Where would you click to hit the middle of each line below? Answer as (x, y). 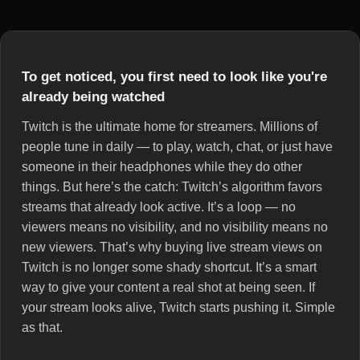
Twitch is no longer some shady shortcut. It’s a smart (169, 268)
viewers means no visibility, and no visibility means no (175, 227)
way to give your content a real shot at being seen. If (168, 288)
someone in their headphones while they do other (162, 167)
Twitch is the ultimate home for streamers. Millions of (170, 127)
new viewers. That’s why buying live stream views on (172, 247)
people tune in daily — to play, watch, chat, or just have (177, 147)
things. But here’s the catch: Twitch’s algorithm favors (172, 187)
